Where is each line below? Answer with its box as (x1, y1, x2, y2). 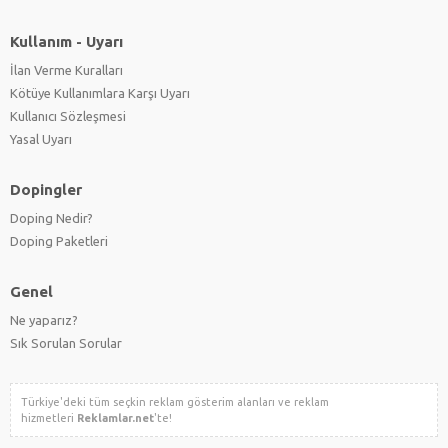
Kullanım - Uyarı (10, 32, 123, 50)
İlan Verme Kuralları (10, 62, 123, 77)
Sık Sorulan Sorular (10, 335, 122, 350)
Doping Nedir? (10, 210, 93, 225)
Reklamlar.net (77, 411, 154, 424)
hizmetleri (21, 411, 77, 424)
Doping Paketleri (10, 233, 108, 248)
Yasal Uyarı (10, 131, 72, 146)
